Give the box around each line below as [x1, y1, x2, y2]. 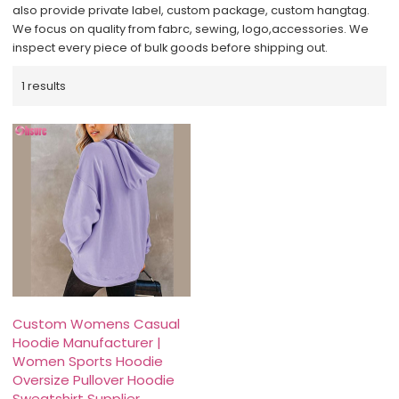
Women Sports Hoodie [12, 352, 164, 371]
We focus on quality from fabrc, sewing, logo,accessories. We [12, 20, 370, 38]
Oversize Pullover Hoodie [12, 370, 175, 390]
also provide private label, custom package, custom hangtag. [12, 2, 370, 20]
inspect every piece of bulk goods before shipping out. [12, 39, 329, 57]
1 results [21, 77, 67, 94]
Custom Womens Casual [12, 314, 181, 334]
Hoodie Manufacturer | [12, 333, 162, 353]
